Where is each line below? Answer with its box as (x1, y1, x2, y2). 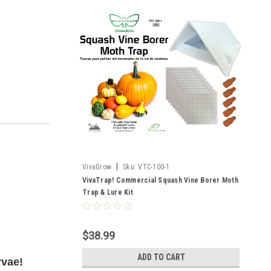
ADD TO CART (137, 252, 185, 262)
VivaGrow (82, 163, 111, 171)
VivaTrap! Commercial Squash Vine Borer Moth (82, 176, 238, 184)
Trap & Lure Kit (82, 188, 133, 197)
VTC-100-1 (138, 163, 170, 171)
